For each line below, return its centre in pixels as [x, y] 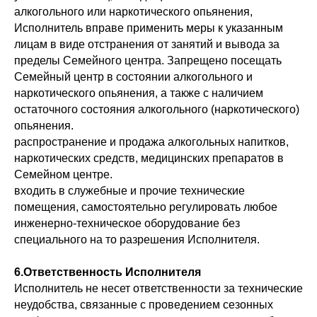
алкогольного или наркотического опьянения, [133, 12]
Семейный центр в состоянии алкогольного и [133, 77]
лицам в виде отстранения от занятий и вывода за [147, 45]
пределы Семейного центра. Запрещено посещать [148, 61]
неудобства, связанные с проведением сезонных [144, 305]
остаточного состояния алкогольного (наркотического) [157, 110]
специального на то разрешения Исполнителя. [137, 240]
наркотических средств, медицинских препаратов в [149, 158]
